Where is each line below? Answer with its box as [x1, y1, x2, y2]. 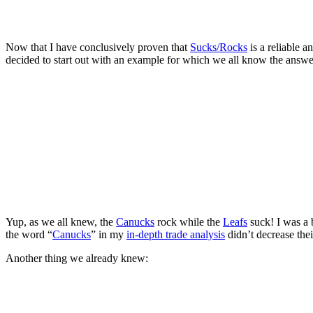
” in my [91, 228, 126, 240]
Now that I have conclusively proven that [6, 41, 190, 53]
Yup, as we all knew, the [6, 215, 116, 228]
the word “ [6, 228, 52, 240]
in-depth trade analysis [126, 228, 225, 240]
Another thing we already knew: [6, 252, 148, 264]
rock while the [154, 215, 223, 228]
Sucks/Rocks [190, 41, 247, 53]
